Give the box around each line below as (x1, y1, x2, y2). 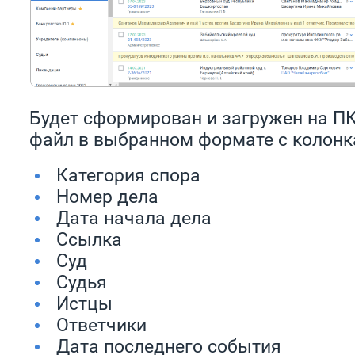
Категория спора (56, 163, 200, 187)
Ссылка (56, 227, 127, 251)
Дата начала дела (56, 206, 212, 230)
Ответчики (56, 313, 147, 337)
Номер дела (56, 185, 158, 208)
